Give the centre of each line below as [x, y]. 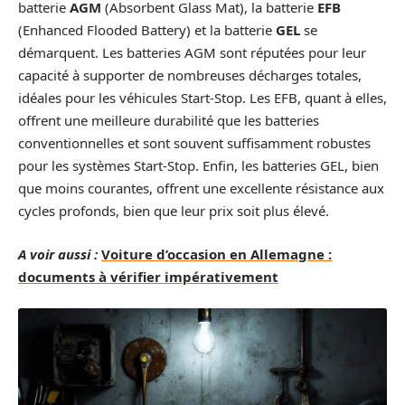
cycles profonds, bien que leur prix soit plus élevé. [174, 211]
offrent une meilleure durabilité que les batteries [169, 120]
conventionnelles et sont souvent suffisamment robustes [194, 143]
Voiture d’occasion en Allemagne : [217, 254]
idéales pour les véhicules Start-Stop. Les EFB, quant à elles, [202, 98]
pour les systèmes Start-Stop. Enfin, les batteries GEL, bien [198, 165]
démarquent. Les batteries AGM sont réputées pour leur [192, 52]
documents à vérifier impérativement [148, 276]
